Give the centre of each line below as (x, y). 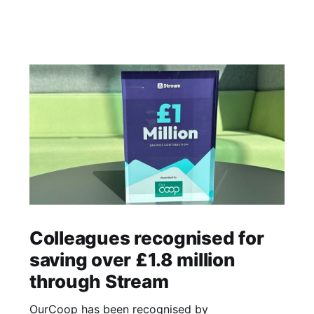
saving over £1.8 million (132, 260)
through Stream (99, 282)
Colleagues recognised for (146, 238)
